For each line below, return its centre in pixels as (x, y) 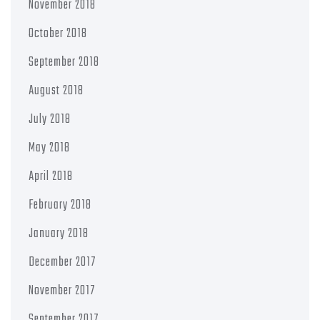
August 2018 (56, 91)
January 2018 (59, 234)
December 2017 (62, 262)
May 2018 (49, 148)
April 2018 (51, 177)
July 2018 (50, 120)
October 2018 (58, 34)
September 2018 (64, 62)
